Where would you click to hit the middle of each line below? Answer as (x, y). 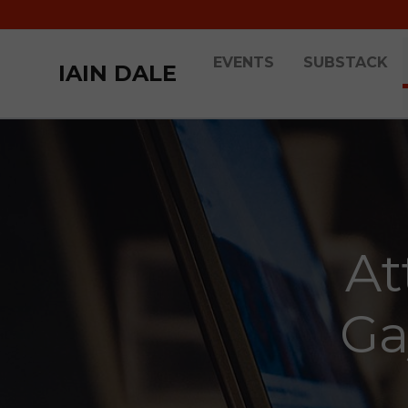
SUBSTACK (346, 62)
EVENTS (244, 62)
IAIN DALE (117, 73)
